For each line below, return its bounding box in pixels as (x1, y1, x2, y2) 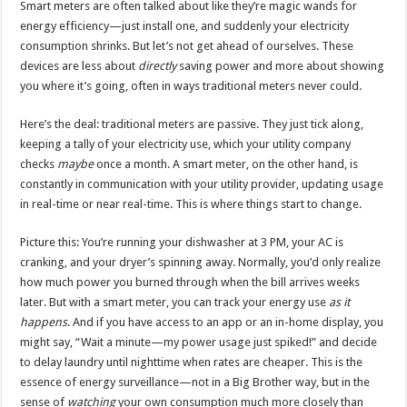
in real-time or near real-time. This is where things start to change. (20, 196, 362, 211)
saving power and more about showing (176, 58, 385, 73)
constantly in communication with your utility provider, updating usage (20, 176, 384, 191)
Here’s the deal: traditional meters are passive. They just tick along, (20, 116, 364, 131)
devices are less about (20, 58, 139, 73)
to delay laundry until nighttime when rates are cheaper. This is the (20, 354, 363, 369)
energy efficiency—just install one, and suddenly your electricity (20, 18, 350, 33)
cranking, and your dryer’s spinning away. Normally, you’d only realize (20, 254, 382, 269)
